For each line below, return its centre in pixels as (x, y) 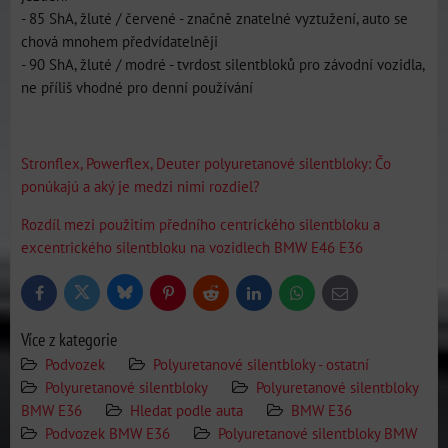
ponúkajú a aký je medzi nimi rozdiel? (142, 186)
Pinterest (190, 297)
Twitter (99, 296)
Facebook (64, 297)
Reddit (227, 297)
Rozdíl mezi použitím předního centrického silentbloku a (200, 224)
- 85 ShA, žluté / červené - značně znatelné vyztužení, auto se (214, 18)
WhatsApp (323, 297)
